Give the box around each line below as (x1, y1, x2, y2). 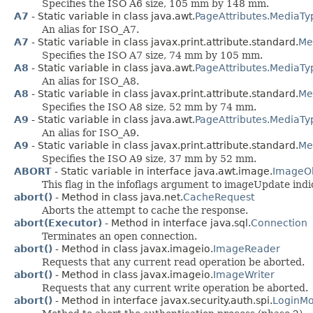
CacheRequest (183, 191, 254, 203)
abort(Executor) (14, 217, 102, 228)
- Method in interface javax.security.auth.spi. (52, 294, 272, 306)
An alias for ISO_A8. (42, 75, 139, 87)
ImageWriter (213, 268, 275, 280)
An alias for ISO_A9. (42, 126, 139, 138)
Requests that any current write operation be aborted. (42, 282, 308, 293)
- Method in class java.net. (52, 191, 183, 203)
